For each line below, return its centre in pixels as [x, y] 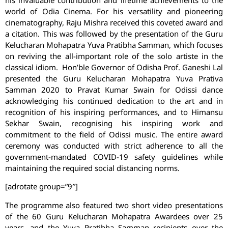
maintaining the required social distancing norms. [92, 168]
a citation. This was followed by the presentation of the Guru [114, 34]
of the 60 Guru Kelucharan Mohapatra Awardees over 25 [114, 216]
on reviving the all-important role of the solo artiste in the [114, 56]
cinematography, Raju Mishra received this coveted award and [114, 23]
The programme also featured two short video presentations [114, 205]
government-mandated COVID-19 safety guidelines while [114, 157]
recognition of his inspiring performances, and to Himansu [114, 112]
